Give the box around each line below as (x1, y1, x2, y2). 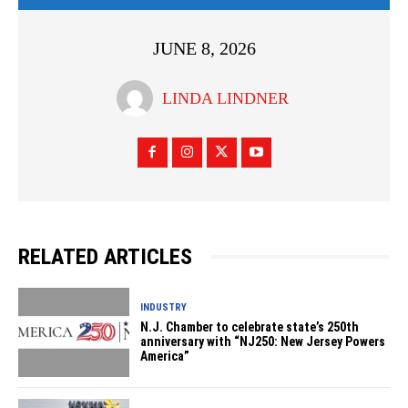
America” (140, 348, 190, 363)
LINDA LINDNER (162, 89, 289, 108)
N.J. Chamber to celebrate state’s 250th (140, 319, 360, 334)
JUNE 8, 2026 (152, 38, 256, 59)
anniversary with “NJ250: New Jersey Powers (140, 333, 386, 349)
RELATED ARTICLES (18, 244, 192, 270)
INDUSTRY (140, 301, 188, 313)
